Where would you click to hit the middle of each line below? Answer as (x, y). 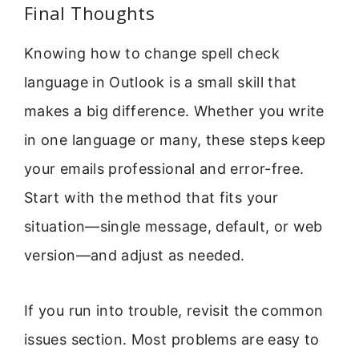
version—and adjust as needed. (135, 256)
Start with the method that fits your (151, 198)
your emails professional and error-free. (164, 169)
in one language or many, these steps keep (175, 140)
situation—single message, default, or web (173, 227)
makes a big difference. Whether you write (174, 111)
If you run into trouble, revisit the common (174, 310)
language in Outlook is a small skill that (161, 83)
